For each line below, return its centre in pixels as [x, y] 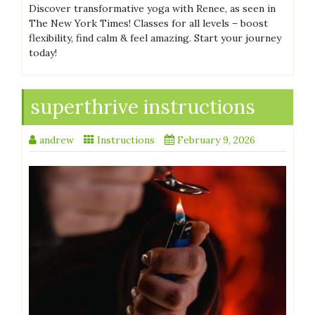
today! [43, 52]
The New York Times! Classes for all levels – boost [148, 23]
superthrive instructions [143, 107]
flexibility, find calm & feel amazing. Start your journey [155, 38]
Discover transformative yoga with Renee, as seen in [152, 8]
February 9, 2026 [216, 140]
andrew [57, 140]
